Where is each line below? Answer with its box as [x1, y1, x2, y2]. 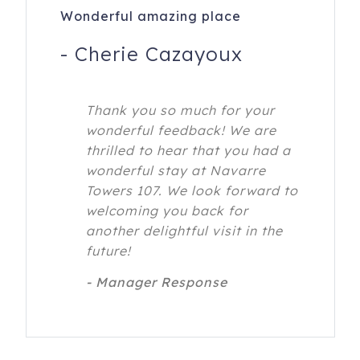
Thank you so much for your [85, 102, 275, 119]
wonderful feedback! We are [85, 122, 276, 139]
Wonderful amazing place [59, 8, 241, 25]
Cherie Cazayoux [74, 42, 243, 67]
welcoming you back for [85, 202, 248, 219]
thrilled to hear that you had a [85, 142, 291, 159]
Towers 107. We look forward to [85, 182, 298, 199]
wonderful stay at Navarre [85, 162, 266, 179]
